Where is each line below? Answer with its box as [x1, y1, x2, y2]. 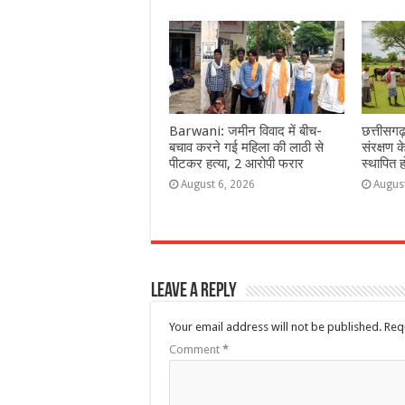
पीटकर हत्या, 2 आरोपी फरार [169, 155, 304, 173]
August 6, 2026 [181, 178, 255, 192]
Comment [169, 343, 222, 357]
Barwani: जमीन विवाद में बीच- [169, 123, 322, 140]
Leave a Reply [151, 281, 237, 303]
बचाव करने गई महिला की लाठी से [169, 139, 324, 156]
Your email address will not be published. [169, 320, 381, 334]
